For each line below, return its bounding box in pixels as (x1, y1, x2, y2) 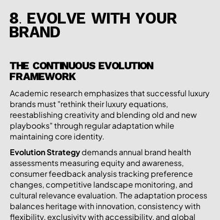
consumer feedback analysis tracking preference (10, 168, 193, 179)
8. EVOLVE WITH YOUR (10, 14, 177, 26)
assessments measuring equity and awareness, (10, 157, 184, 168)
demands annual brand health (80, 146, 191, 157)
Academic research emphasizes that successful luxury (10, 87, 210, 98)
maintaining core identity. (10, 131, 105, 141)
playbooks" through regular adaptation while (10, 120, 174, 131)
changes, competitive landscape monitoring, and (10, 179, 193, 190)
